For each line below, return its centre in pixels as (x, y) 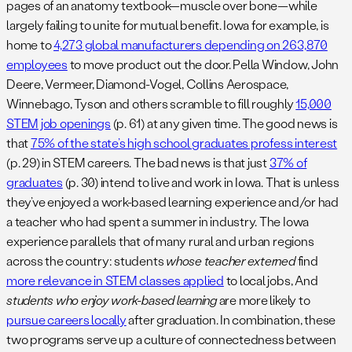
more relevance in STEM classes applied (115, 280)
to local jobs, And (271, 280)
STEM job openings (59, 123)
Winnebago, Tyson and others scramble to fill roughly (151, 104)
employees (37, 64)
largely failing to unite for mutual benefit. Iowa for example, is (168, 25)
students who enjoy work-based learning (112, 300)
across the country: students (86, 261)
